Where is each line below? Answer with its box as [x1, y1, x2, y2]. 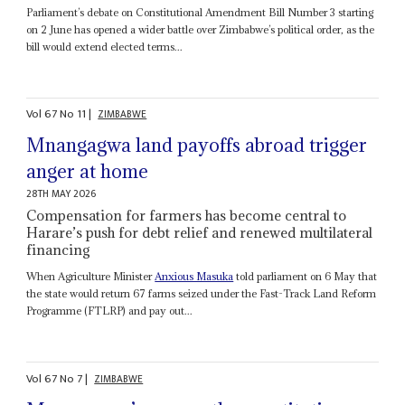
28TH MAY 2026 [26, 185, 97, 203]
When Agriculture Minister [26, 269, 155, 284]
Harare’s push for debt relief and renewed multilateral [26, 223, 373, 242]
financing [26, 240, 91, 259]
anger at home [26, 159, 149, 184]
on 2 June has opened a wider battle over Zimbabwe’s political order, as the [26, 22, 375, 36]
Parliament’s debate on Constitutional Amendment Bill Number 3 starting [26, 5, 374, 19]
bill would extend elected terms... [26, 39, 184, 53]
